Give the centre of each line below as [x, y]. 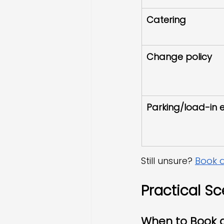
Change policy [179, 57]
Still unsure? [168, 161]
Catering [166, 20]
